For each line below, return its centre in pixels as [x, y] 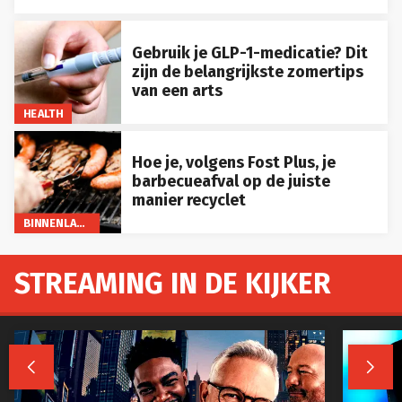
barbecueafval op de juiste [231, 182]
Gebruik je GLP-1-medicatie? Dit [249, 52]
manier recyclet [188, 201]
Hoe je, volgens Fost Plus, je [233, 163]
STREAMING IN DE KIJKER [173, 284]
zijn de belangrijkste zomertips [247, 71]
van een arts [177, 90]
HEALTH [43, 113]
